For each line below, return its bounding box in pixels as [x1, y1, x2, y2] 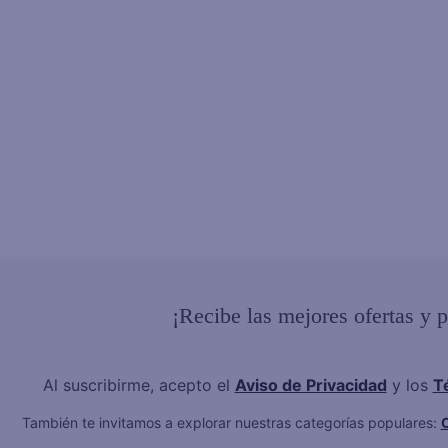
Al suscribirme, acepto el [42, 374, 235, 395]
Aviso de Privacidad [234, 374, 387, 395]
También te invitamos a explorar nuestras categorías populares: [21, 413, 441, 431]
